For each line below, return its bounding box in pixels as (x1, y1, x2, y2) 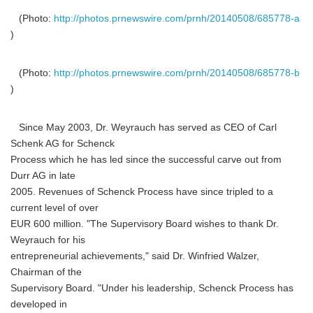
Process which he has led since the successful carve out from (10, 154, 282, 165)
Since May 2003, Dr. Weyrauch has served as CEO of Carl (10, 122, 277, 133)
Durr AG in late (10, 170, 75, 181)
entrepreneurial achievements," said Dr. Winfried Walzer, (10, 251, 259, 261)
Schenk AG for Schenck (10, 138, 115, 149)
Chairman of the (10, 267, 82, 277)
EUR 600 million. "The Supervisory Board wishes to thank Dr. (10, 219, 279, 229)
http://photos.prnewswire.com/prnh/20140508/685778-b (54, 68, 300, 78)
